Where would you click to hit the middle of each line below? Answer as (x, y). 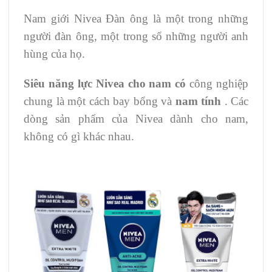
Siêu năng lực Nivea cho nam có (105, 84)
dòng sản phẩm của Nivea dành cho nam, (136, 119)
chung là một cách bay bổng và (100, 101)
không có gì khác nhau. (79, 137)
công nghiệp (217, 84)
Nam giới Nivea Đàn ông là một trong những (136, 18)
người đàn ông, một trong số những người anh (136, 36)
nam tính (198, 101)
